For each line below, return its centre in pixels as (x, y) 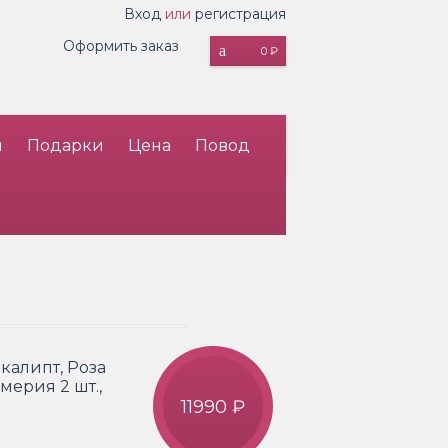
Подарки (65, 145)
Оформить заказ (121, 46)
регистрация (240, 14)
